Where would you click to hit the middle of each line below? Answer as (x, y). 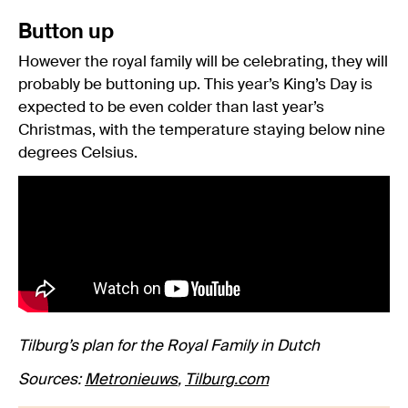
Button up (66, 32)
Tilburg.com (227, 380)
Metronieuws (131, 380)
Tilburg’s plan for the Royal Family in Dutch (169, 346)
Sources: (51, 380)
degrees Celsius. (78, 153)
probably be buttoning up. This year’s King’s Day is (195, 85)
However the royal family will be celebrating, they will (203, 62)
